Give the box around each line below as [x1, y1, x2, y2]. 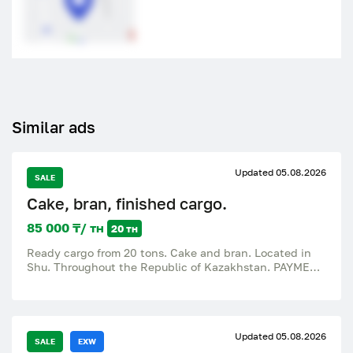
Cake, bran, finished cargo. [27, 194, 227, 213]
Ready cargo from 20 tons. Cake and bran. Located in [27, 246, 311, 259]
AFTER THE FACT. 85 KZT [27, 274, 162, 288]
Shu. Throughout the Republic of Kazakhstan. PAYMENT [27, 260, 325, 273]
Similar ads [12, 117, 95, 136]
